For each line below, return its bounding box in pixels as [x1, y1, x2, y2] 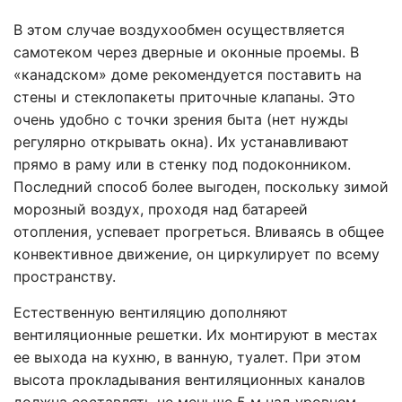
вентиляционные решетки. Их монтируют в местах [13, 326, 378, 345]
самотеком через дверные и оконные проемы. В [13, 43, 359, 62]
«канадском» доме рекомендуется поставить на [13, 66, 362, 84]
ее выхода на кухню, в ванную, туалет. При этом [13, 348, 361, 367]
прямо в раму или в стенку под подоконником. [13, 155, 351, 174]
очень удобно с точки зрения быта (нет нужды [13, 110, 348, 129]
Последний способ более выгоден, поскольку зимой [13, 178, 389, 197]
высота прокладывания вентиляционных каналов [13, 371, 365, 389]
